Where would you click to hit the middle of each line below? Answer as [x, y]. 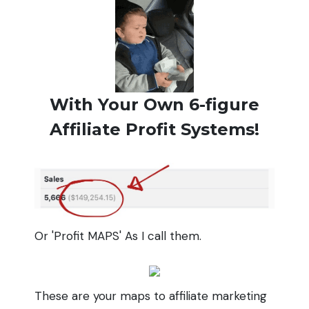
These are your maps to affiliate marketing [151, 296]
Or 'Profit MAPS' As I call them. [118, 236]
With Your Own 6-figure [154, 105]
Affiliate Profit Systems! [154, 130]
